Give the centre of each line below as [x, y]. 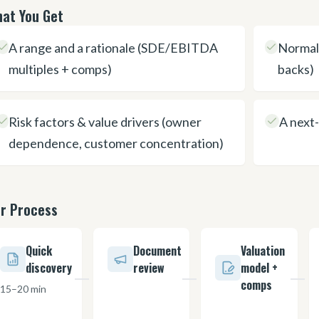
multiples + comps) [60, 69]
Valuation [263, 251]
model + [260, 268]
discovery [49, 268]
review [149, 268]
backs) [296, 69]
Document [158, 251]
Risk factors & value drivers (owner [105, 122]
